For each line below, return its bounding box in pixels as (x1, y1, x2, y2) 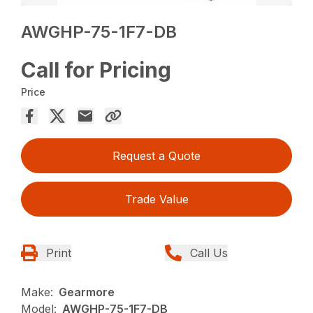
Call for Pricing (21, 57, 172, 83)
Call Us (190, 246, 228, 261)
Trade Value (124, 192, 189, 207)
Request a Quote (112, 149, 201, 163)
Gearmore (59, 285, 115, 300)
